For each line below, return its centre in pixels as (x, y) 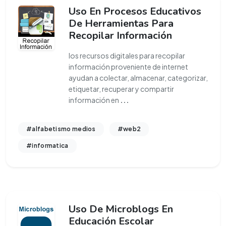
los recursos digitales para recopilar (127, 55)
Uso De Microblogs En (121, 209)
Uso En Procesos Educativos (135, 11)
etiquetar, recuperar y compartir (121, 89)
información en (94, 100)
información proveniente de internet (128, 67)
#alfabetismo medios (61, 129)
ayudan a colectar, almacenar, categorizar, (138, 78)
